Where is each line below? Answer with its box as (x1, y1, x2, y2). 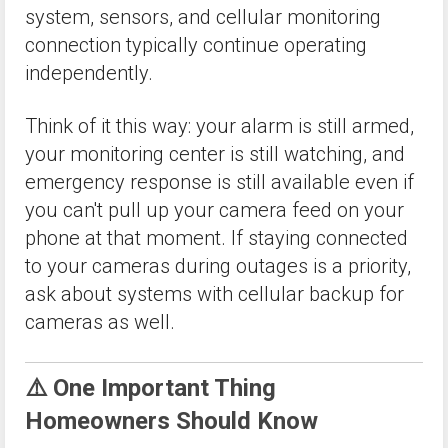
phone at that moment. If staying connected (25, 226, 408, 251)
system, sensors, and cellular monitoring (25, 5, 381, 30)
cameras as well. (25, 310, 175, 335)
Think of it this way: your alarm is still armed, (25, 114, 414, 139)
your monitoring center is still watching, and (25, 142, 405, 167)
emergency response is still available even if (25, 170, 414, 195)
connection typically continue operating (25, 33, 367, 58)
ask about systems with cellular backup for (25, 282, 404, 307)
